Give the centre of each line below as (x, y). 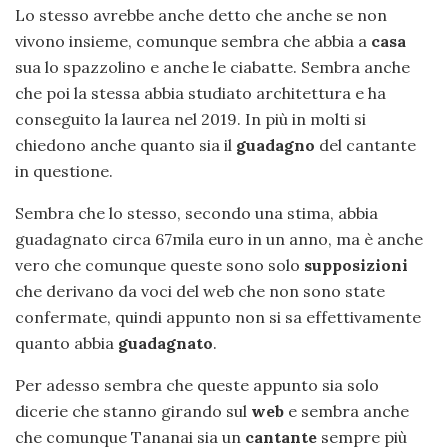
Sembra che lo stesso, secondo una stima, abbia (196, 212)
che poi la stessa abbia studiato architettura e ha (200, 92)
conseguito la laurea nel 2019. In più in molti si (190, 118)
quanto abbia (66, 342)
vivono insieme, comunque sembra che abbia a (193, 40)
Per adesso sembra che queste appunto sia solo (197, 384)
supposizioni (356, 264)
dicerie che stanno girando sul (133, 410)
